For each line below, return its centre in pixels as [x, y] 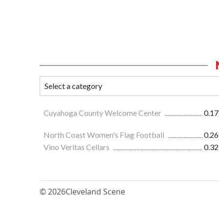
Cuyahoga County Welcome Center [103, 113]
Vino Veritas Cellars [77, 147]
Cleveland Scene [95, 192]
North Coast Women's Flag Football [105, 135]
